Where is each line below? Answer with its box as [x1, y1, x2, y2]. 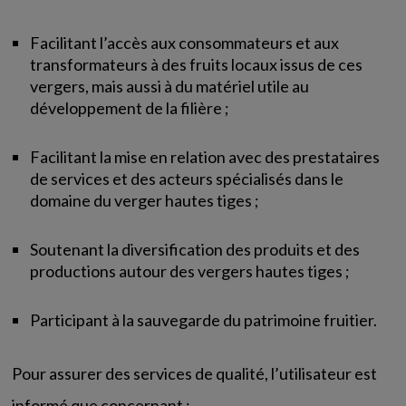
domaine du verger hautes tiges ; [30, 190, 260, 210]
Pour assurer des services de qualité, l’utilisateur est [12, 363, 378, 383]
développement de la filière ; [30, 98, 230, 118]
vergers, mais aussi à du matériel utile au [30, 76, 310, 96]
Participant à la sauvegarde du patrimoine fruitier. [30, 310, 378, 330]
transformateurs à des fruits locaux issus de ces [30, 54, 363, 74]
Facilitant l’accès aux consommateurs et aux [30, 33, 340, 53]
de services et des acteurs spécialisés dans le [30, 169, 344, 188]
